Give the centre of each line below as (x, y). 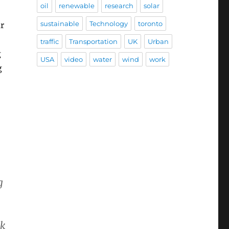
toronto (150, 24)
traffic (49, 42)
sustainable (60, 24)
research (119, 6)
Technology (108, 24)
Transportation (93, 42)
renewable (76, 6)
